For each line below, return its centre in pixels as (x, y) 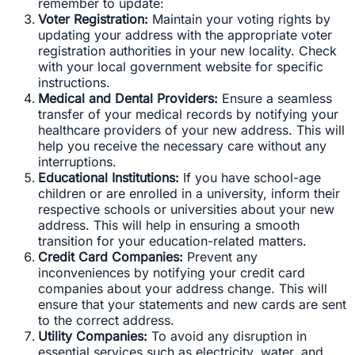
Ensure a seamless (275, 99)
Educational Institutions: (109, 178)
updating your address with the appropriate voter (185, 35)
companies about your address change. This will (183, 289)
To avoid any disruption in (227, 336)
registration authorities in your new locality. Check (187, 51)
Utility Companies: (93, 336)
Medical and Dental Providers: (128, 99)
